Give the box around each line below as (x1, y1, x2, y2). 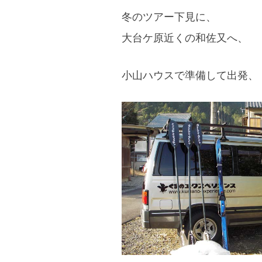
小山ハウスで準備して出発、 (122, 68, 258, 81)
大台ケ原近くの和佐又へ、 (122, 31, 248, 44)
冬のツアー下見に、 (122, 10, 216, 23)
